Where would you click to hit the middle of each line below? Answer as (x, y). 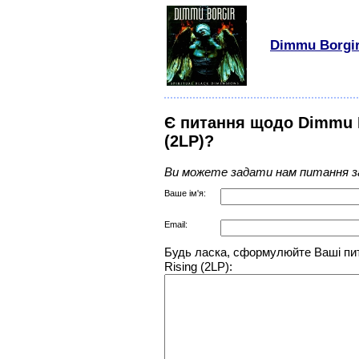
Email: (176, 225)
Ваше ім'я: (185, 194)
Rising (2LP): (198, 267)
